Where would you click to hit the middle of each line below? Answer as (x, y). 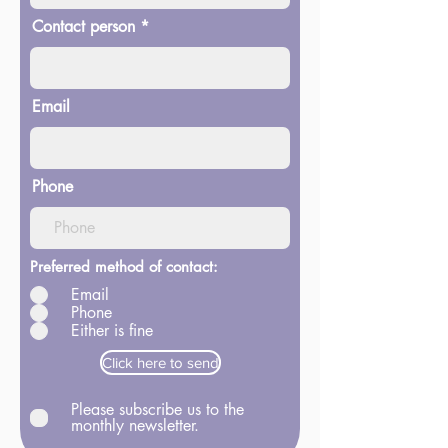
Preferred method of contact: (124, 266)
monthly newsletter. (135, 425)
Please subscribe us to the (157, 409)
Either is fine (112, 330)
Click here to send (160, 362)
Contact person (83, 26)
